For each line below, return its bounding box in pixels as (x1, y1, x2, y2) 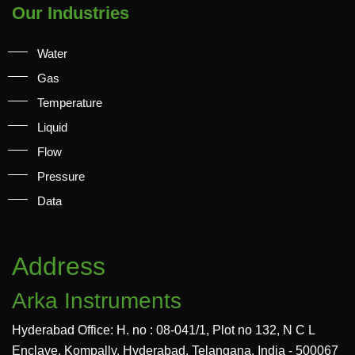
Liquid (37, 120, 67, 134)
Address (12, 251, 105, 281)
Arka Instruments (12, 288, 181, 313)
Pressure (37, 169, 85, 183)
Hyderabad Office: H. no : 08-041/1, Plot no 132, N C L (12, 323, 315, 337)
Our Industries (12, 2, 129, 23)
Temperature (37, 95, 102, 109)
